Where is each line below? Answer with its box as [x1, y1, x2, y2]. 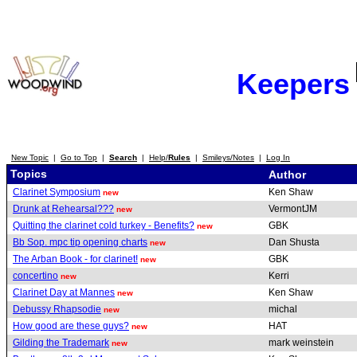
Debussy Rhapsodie [13, 303, 101, 315]
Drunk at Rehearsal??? [13, 202, 114, 214]
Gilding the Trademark [13, 336, 109, 348]
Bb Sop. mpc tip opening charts [13, 236, 147, 248]
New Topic [11, 153, 49, 162]
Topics [7, 167, 47, 180]
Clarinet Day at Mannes [13, 286, 115, 298]
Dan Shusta [269, 237, 322, 248]
